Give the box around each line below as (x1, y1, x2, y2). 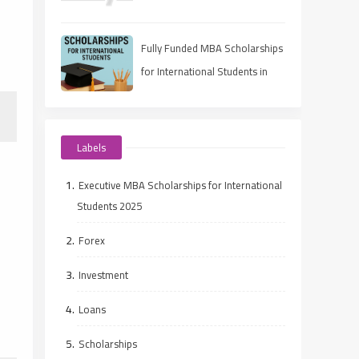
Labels (77, 138, 106, 157)
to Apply (141, 27, 178, 46)
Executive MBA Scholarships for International (79, 175, 282, 195)
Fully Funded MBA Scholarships (141, 38, 283, 58)
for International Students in (141, 62, 268, 81)
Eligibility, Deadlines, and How (141, 4, 276, 23)
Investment (79, 265, 128, 284)
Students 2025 (77, 196, 142, 216)
